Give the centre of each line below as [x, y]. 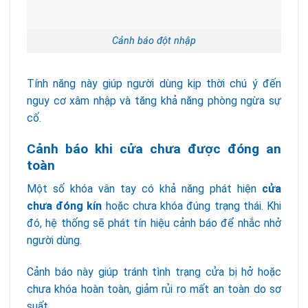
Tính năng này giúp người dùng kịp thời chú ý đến [154, 84]
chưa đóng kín [65, 206]
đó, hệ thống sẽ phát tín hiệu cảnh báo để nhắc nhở [154, 223]
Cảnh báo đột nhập [154, 41]
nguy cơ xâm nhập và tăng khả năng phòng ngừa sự [154, 101]
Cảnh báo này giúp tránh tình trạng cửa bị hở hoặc [154, 272]
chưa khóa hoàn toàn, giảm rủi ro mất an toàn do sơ [154, 289]
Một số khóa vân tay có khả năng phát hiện [144, 189]
